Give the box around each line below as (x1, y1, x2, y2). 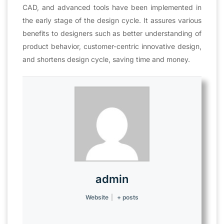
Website (85, 193, 108, 201)
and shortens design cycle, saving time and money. (22, 54, 190, 63)
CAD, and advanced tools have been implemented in (22, 2, 201, 11)
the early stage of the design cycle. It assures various (22, 15, 201, 24)
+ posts (117, 193, 139, 201)
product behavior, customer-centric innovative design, (22, 41, 201, 50)
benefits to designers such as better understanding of (22, 28, 201, 37)
